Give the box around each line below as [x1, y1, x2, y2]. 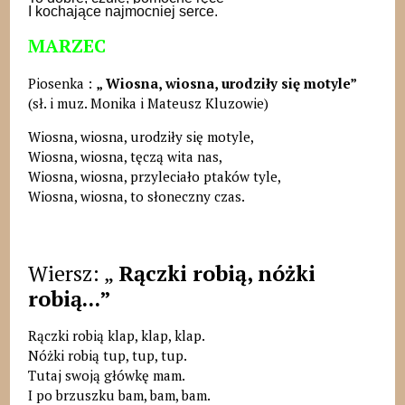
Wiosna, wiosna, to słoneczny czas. [27, 186, 248, 205]
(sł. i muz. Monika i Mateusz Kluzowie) [27, 93, 272, 112]
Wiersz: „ [27, 259, 118, 287]
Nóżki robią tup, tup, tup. [27, 345, 187, 364]
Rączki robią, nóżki [118, 259, 316, 287]
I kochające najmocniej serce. [27, 4, 218, 20]
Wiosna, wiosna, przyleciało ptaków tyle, [27, 166, 281, 185]
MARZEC [27, 33, 110, 58]
